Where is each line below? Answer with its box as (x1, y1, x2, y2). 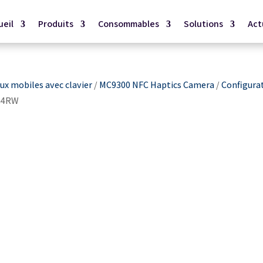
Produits (38, 18, 73, 30)
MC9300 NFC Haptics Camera (99, 79, 215, 92)
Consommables (97, 18, 159, 30)
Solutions (183, 18, 223, 30)
